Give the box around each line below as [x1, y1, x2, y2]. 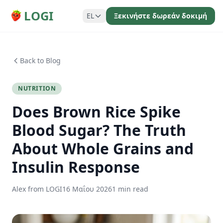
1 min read [112, 184, 148, 194]
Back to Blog [20, 56, 61, 65]
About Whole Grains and [12, 138, 194, 159]
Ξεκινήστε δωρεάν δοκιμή [114, 11, 207, 20]
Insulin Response [12, 157, 140, 177]
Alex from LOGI [12, 184, 62, 194]
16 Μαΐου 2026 [62, 184, 112, 194]
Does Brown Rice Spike [12, 102, 181, 122]
